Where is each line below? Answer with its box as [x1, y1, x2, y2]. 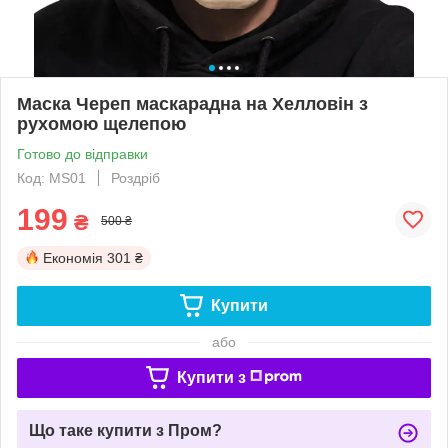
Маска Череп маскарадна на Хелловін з [17, 93, 368, 114]
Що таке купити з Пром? [29, 421, 222, 439]
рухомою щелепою [17, 113, 186, 134]
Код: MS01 [17, 169, 86, 186]
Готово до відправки [17, 145, 148, 162]
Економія [43, 249, 103, 266]
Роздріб [111, 169, 160, 186]
